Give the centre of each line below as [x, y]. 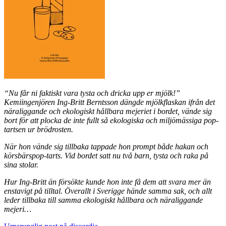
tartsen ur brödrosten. [39, 130]
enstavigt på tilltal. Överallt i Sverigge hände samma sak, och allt [108, 191]
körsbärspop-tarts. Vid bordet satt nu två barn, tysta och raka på [106, 156]
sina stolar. [21, 165]
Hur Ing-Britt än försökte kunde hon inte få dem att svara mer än [107, 182]
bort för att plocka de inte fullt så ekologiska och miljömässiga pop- [111, 121]
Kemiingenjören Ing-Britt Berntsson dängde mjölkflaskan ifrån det [109, 102]
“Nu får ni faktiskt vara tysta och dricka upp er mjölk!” [92, 93]
